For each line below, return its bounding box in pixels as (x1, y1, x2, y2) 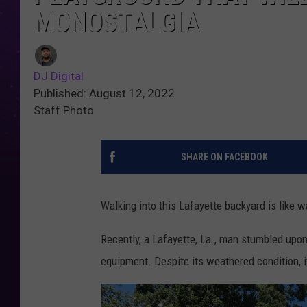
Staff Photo (34, 103, 94, 118)
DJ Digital (34, 69, 84, 84)
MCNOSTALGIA (34, 6, 199, 39)
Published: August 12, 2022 (34, 86, 175, 101)
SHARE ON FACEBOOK (180, 151, 268, 163)
